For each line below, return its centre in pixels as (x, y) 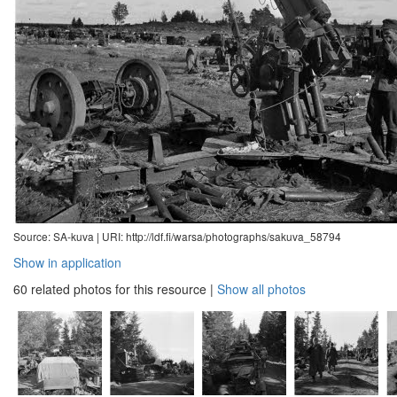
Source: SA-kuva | (58, 236)
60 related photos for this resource (110, 289)
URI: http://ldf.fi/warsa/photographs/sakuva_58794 (222, 236)
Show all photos (261, 289)
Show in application (67, 262)
